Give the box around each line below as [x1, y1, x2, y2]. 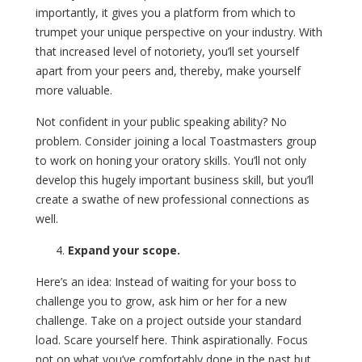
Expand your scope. [68, 242, 180, 258]
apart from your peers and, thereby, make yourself [36, 62, 301, 78]
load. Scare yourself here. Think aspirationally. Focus [36, 331, 308, 347]
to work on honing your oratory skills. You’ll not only [36, 152, 306, 168]
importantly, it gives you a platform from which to [36, 4, 296, 20]
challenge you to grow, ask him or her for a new [36, 293, 287, 309]
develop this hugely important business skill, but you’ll [36, 171, 314, 187]
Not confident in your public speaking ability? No [36, 113, 287, 129]
